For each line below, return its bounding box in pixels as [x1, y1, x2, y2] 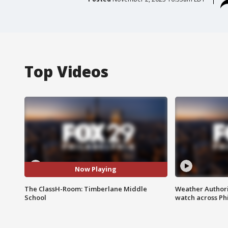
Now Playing [75, 164, 117, 174]
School [24, 192, 46, 202]
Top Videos [24, 61, 108, 82]
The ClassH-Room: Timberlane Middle [24, 184, 147, 193]
